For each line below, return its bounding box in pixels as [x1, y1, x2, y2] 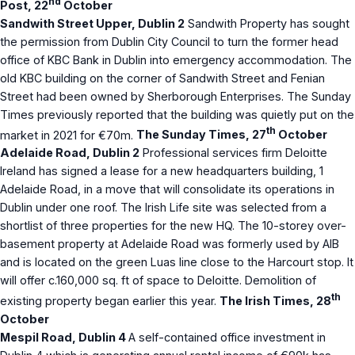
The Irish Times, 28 [219, 294, 331, 308]
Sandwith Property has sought [185, 16, 349, 30]
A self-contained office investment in [128, 330, 326, 345]
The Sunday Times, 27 [136, 128, 266, 142]
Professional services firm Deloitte [139, 146, 327, 160]
